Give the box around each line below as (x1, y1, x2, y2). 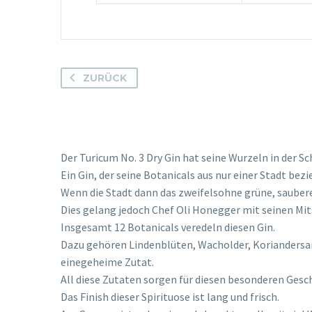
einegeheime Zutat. (61, 254, 154, 269)
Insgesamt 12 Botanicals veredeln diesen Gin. (61, 219, 275, 234)
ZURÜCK (83, 71, 127, 84)
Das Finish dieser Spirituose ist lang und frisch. (61, 289, 279, 304)
